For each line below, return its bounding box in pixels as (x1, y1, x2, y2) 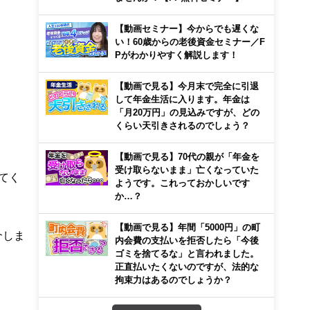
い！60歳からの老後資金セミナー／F (115, 37, 265, 46)
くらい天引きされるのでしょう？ (115, 121, 250, 129)
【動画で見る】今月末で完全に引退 (115, 82, 259, 90)
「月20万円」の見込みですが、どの (115, 108, 259, 116)
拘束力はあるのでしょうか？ (115, 275, 232, 284)
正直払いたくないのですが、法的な (115, 262, 259, 271)
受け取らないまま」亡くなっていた (115, 165, 259, 174)
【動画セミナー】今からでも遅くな (115, 24, 259, 33)
